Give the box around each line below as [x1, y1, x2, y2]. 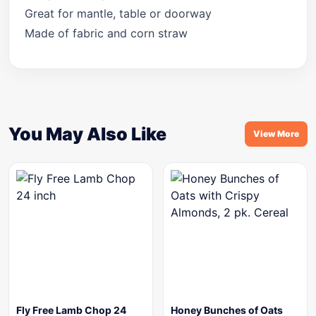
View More [253, 128, 299, 140]
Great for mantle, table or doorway [25, 6, 212, 20]
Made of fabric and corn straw [25, 26, 188, 40]
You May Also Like [8, 123, 166, 145]
